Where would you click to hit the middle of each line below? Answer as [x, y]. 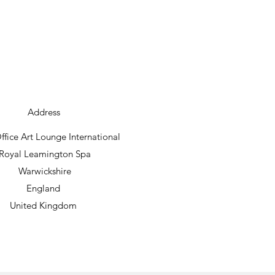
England [45, 188]
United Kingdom [45, 205]
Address [44, 112]
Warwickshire [45, 171]
